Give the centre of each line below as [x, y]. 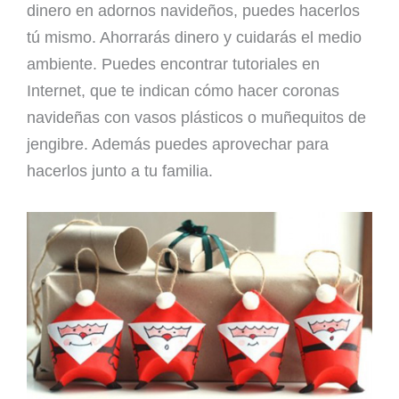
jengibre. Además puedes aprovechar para [178, 144]
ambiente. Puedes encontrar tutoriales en [173, 64]
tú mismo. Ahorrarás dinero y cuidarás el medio [194, 37]
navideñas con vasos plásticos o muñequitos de [196, 117]
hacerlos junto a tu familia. [120, 171]
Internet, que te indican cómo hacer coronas [183, 90]
